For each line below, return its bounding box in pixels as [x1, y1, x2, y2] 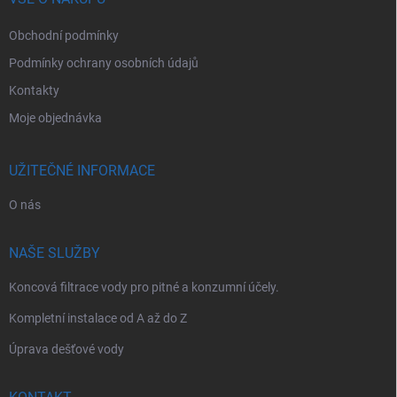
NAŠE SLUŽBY [9, 244, 100, 261]
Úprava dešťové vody [9, 341, 124, 356]
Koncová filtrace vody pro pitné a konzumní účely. [9, 279, 279, 294]
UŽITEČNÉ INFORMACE [9, 161, 155, 179]
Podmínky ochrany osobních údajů [9, 55, 198, 70]
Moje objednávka [9, 110, 102, 125]
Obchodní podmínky [9, 27, 119, 43]
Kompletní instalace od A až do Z [9, 310, 187, 325]
